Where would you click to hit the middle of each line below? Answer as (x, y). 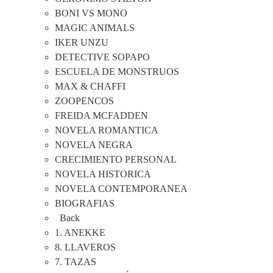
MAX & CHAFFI (90, 87)
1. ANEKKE (80, 233)
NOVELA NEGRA (94, 145)
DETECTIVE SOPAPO (102, 57)
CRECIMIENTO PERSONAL (116, 160)
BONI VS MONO (91, 13)
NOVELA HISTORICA (103, 174)
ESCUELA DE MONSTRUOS (117, 72)
